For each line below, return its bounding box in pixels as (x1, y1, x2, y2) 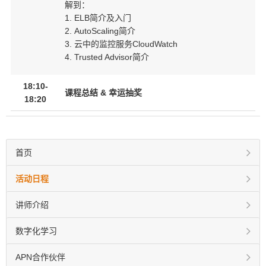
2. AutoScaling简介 (65, 26, 135, 36)
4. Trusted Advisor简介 (65, 52, 149, 62)
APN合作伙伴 (15, 252, 65, 262)
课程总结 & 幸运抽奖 (65, 88, 142, 97)
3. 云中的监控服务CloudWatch (65, 39, 178, 49)
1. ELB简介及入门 (65, 13, 131, 23)
